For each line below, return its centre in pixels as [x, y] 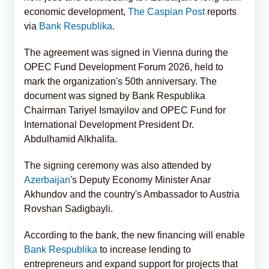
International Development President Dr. [109, 124]
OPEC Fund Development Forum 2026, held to [124, 67]
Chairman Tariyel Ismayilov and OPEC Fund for [125, 110]
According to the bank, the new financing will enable [134, 235]
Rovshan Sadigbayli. [68, 208]
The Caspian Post [166, 11]
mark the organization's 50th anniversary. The [120, 81]
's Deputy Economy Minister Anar [141, 180]
